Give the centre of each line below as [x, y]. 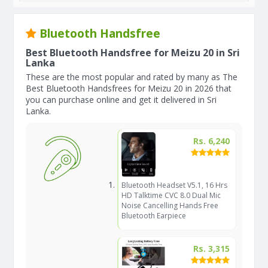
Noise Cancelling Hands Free [170, 205]
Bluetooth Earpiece [153, 216]
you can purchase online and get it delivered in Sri [121, 100]
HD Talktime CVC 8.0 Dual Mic [171, 195]
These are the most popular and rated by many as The [132, 77]
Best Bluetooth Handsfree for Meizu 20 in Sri [133, 53]
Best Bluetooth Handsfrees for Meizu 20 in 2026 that [129, 88]
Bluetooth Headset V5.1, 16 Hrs [174, 185]
